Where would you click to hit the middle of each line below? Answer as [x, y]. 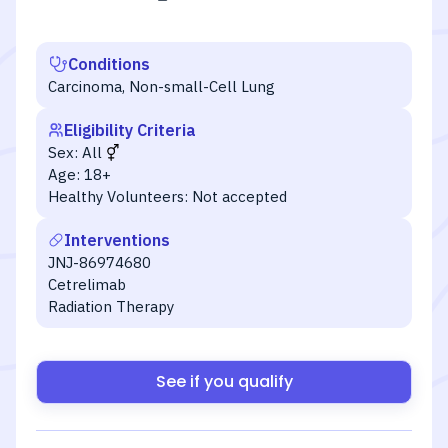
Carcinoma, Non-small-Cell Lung [161, 86]
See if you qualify [224, 381]
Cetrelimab [87, 284]
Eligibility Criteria [130, 130]
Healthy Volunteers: [118, 196]
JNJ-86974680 [99, 262]
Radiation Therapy [111, 306]
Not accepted [239, 196]
